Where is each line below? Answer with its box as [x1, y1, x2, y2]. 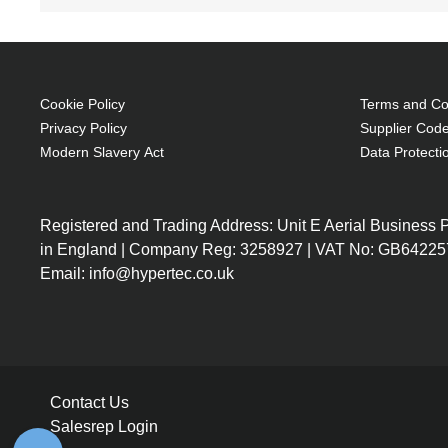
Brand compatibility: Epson [94, 34, 307, 55]
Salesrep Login [50, 417, 158, 435]
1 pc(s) [94, 88, 149, 109]
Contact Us [50, 393, 129, 411]
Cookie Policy [40, 95, 125, 112]
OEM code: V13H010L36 [94, 61, 294, 82]
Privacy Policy [40, 119, 127, 136]
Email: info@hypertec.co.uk [40, 264, 234, 282]
